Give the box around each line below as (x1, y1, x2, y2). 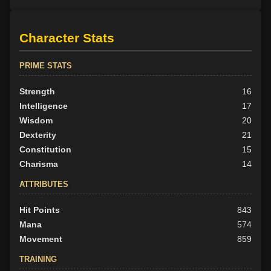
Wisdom (19, 115, 53, 125)
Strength (19, 86, 55, 96)
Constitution (19, 144, 71, 154)
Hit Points (19, 204, 60, 215)
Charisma (19, 158, 58, 169)
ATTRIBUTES (19, 179, 68, 189)
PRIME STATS (19, 60, 72, 70)
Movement (19, 233, 62, 244)
